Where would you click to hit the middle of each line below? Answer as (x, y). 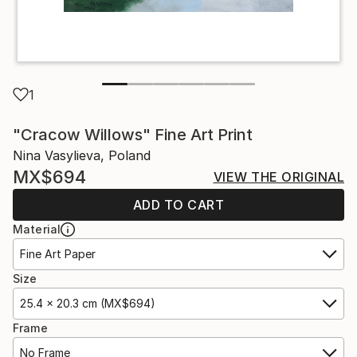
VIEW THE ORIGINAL (279, 177)
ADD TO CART (178, 204)
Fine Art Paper (58, 253)
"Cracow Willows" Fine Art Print (133, 134)
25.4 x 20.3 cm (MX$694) (88, 303)
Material (37, 229)
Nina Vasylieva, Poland (82, 155)
